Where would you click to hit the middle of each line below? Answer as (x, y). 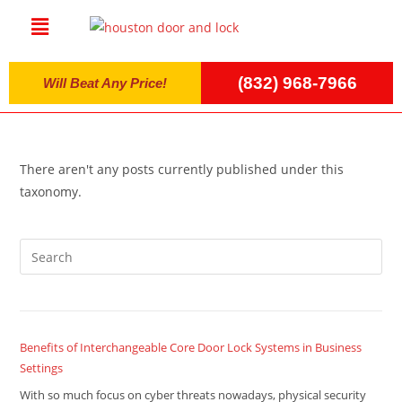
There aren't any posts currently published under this (182, 169)
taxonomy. (51, 192)
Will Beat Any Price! (105, 83)
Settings (42, 368)
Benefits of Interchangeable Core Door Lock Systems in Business (191, 347)
